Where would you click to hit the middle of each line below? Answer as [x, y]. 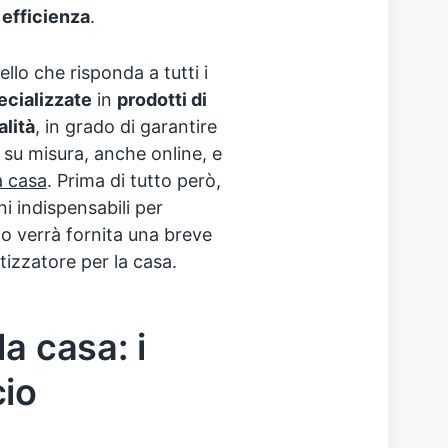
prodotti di [161, 99]
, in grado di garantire [125, 126]
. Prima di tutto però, [133, 180]
